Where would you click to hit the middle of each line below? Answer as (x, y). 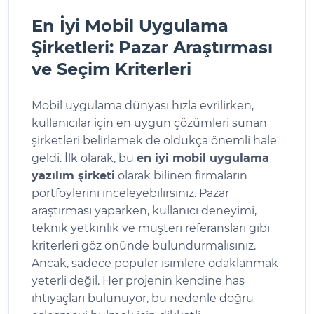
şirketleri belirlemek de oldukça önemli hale (154, 140)
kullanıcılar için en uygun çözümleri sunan (149, 123)
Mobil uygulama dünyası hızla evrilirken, (143, 105)
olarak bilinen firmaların (181, 175)
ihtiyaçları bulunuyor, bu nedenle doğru (143, 298)
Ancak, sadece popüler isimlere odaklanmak (155, 263)
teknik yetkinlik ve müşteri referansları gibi (151, 228)
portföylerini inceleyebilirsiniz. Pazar (130, 193)
